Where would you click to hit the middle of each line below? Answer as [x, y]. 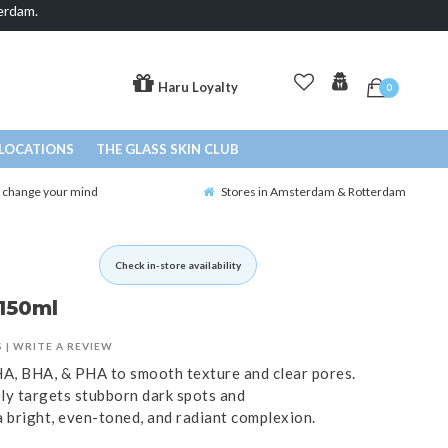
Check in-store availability [177, 265]
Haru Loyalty [197, 87]
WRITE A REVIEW [62, 346]
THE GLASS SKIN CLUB [167, 149]
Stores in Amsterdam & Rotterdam [313, 192]
